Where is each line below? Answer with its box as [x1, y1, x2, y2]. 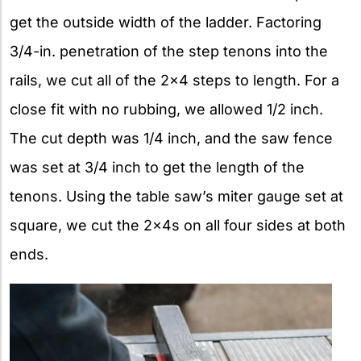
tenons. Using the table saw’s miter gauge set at [10, 187, 343, 205]
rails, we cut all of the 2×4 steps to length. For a [10, 71, 339, 89]
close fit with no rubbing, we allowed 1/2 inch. [10, 100, 323, 118]
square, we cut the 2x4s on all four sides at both [10, 216, 346, 234]
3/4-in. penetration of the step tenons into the [10, 42, 328, 60]
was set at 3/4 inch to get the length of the [10, 158, 305, 176]
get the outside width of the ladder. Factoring [10, 13, 322, 31]
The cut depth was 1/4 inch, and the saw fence [10, 129, 333, 147]
